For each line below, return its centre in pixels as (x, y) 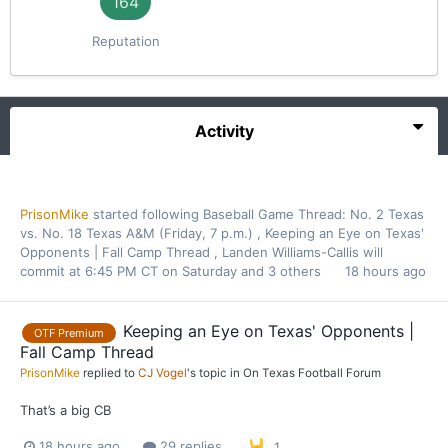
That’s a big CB (65, 409)
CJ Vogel (162, 372)
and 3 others (281, 270)
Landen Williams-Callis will (302, 251)
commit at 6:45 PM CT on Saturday (130, 270)
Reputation (125, 40)
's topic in (215, 372)
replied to (109, 372)
